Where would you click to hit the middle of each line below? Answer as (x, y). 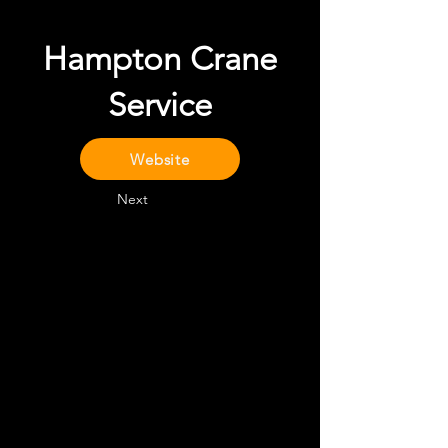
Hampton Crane (160, 59)
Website (160, 159)
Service (160, 105)
